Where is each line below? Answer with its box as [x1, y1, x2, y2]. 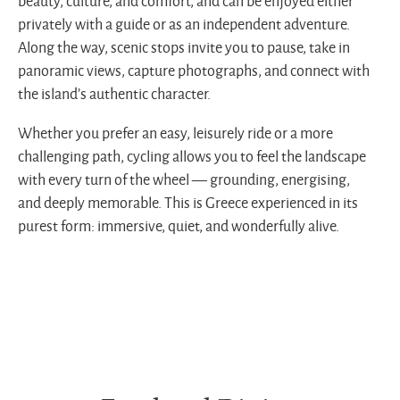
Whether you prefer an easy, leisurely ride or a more [18, 125, 333, 142]
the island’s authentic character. [18, 86, 211, 103]
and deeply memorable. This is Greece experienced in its [18, 195, 358, 212]
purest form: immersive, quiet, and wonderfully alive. [18, 218, 339, 235]
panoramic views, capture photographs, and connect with [18, 62, 370, 79]
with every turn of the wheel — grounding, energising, [18, 171, 350, 188]
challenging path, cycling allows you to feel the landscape [18, 148, 366, 165]
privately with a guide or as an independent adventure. [18, 16, 350, 33]
